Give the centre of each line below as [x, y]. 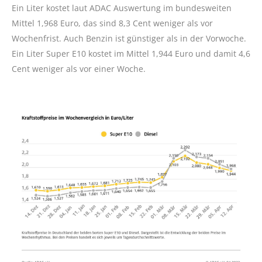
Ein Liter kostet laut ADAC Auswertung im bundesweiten [122, 8]
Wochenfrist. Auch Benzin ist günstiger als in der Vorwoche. [129, 38]
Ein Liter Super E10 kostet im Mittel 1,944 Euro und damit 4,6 [131, 54]
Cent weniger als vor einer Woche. [79, 69]
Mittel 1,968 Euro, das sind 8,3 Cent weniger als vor [112, 23]
